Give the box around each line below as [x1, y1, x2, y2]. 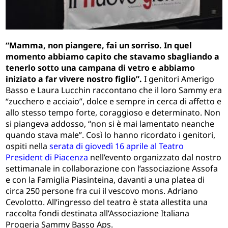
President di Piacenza [6, 152, 89, 163]
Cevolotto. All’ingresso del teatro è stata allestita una [6, 196, 208, 208]
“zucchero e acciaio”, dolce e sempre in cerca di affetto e [6, 96, 222, 107]
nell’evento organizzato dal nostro [88, 152, 222, 163]
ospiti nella [6, 140, 48, 152]
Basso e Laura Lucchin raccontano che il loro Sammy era [6, 84, 222, 96]
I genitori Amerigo [142, 73, 215, 85]
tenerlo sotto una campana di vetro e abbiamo [6, 62, 195, 74]
